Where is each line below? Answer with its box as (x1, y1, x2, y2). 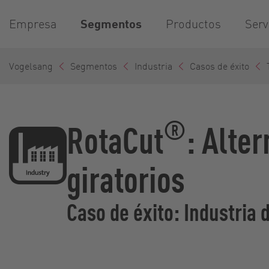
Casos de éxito (190, 59, 249, 72)
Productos (166, 16, 221, 32)
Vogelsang (9, 59, 53, 72)
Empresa (9, 16, 56, 32)
